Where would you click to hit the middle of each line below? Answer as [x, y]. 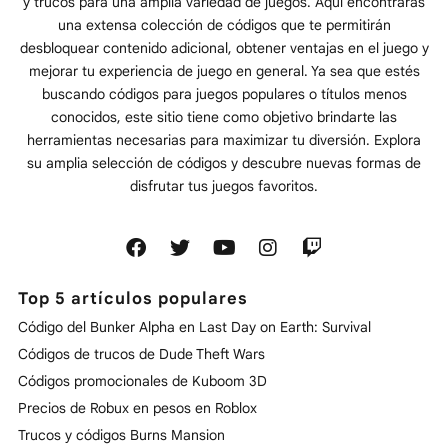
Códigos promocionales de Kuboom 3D [143, 381]
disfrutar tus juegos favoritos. [224, 186]
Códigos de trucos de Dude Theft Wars [142, 354]
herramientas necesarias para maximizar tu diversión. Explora [224, 140]
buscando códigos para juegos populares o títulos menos [224, 94]
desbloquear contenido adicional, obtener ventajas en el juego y [224, 48]
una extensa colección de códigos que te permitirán [224, 25]
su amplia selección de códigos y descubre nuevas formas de [224, 163]
